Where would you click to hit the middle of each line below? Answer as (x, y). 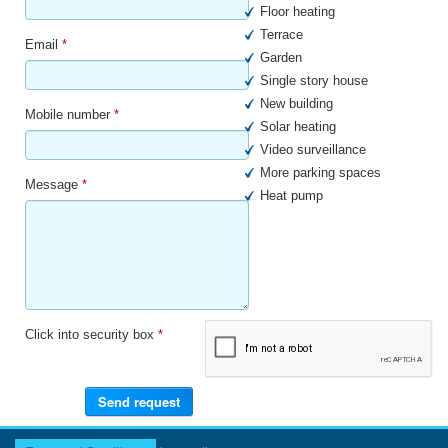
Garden (281, 57)
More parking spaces (321, 172)
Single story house (314, 80)
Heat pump (292, 195)
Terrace (282, 34)
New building (297, 103)
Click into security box (91, 334)
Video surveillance (313, 149)
